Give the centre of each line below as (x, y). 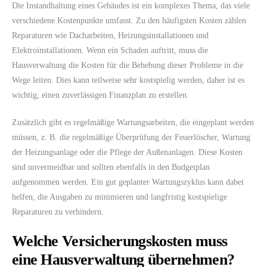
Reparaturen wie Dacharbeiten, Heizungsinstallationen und (110, 36)
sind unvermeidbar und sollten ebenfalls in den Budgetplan (111, 167)
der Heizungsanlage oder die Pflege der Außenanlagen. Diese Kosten (127, 153)
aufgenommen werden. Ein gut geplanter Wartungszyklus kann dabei (128, 182)
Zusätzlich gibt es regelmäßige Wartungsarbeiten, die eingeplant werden (133, 123)
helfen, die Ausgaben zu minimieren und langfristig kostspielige (119, 197)
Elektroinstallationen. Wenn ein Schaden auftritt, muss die (110, 51)
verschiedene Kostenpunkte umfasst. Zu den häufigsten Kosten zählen (129, 21)
